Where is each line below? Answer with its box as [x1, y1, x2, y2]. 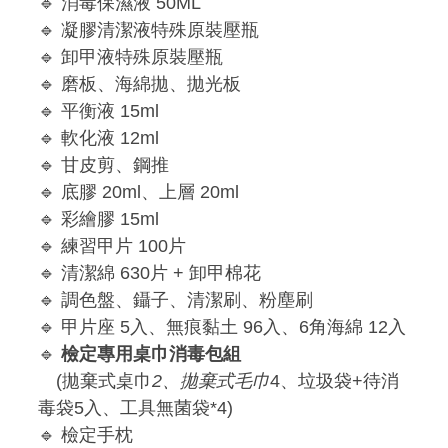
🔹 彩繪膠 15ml [38, 209, 159, 230]
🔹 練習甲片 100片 [38, 236, 186, 257]
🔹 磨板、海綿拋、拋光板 [38, 74, 241, 95]
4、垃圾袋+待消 [270, 371, 399, 392]
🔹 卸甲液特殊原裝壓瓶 [38, 47, 223, 68]
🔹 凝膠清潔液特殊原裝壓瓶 [38, 20, 259, 41]
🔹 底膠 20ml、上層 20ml [38, 182, 239, 203]
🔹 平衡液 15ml [38, 101, 159, 122]
